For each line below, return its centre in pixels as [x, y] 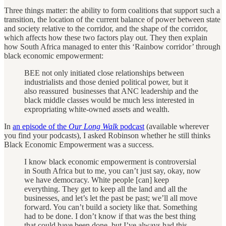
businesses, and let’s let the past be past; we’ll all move [111, 198]
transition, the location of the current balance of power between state [112, 19]
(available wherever [177, 126]
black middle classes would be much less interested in [109, 100]
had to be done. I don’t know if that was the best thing [110, 216]
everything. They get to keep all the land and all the [106, 189]
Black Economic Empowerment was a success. [79, 144]
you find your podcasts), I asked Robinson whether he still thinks [107, 135]
